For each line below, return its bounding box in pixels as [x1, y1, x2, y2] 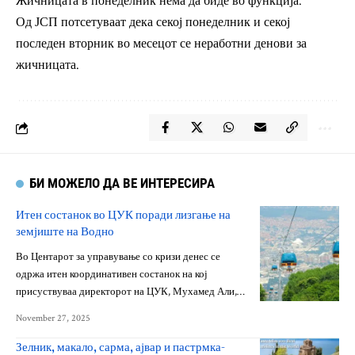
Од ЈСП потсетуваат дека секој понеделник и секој [16, 14, 290, 32]
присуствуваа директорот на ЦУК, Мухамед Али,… [16, 285, 245, 300]
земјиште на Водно [16, 223, 114, 240]
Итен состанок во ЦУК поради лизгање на [16, 206, 231, 223]
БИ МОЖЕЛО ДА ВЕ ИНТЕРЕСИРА [29, 175, 216, 192]
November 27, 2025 [16, 312, 90, 325]
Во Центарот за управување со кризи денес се [16, 250, 220, 265]
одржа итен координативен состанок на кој [16, 268, 208, 282]
